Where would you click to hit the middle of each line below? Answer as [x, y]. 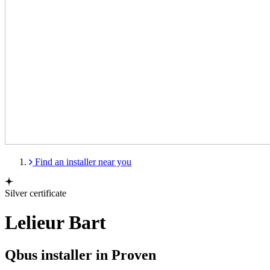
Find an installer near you [83, 162]
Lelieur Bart [55, 223]
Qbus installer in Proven [80, 255]
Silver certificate [36, 193]
